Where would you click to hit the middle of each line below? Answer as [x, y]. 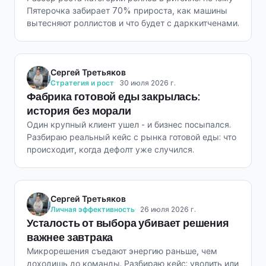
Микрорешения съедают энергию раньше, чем [122, 251]
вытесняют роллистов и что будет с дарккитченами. [133, 23]
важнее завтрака [70, 237]
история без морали [79, 111]
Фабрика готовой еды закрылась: [113, 96]
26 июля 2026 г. [168, 209]
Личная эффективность [93, 209]
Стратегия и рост [82, 83]
